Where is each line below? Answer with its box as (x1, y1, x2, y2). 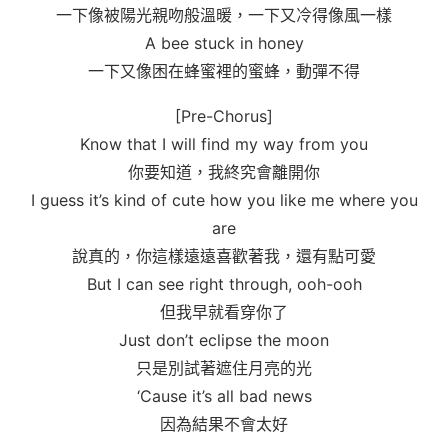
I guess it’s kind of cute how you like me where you (30, 190, 418, 210)
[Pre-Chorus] (175, 106, 273, 126)
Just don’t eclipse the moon (119, 330, 329, 350)
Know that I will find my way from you (80, 134, 368, 154)
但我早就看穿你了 (160, 302, 288, 322)
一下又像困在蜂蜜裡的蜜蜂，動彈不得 (88, 61, 360, 81)
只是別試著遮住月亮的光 (136, 358, 312, 378)
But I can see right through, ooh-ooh (86, 274, 362, 294)
